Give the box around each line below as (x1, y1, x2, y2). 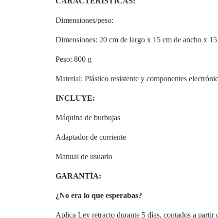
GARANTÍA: (55, 171, 101, 180)
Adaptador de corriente (55, 132, 126, 141)
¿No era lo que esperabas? (55, 191, 142, 200)
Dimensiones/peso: (55, 16, 113, 24)
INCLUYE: (55, 93, 95, 102)
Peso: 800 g (55, 54, 91, 63)
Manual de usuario (55, 152, 112, 161)
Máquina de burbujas (55, 113, 120, 122)
